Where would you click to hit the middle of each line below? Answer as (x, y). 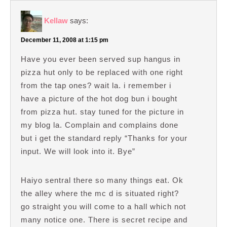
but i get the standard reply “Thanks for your (104, 138)
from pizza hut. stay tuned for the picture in (102, 111)
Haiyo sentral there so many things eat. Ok (102, 180)
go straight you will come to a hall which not (103, 206)
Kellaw (56, 21)
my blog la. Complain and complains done (100, 125)
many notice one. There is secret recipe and (104, 219)
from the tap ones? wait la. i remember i (96, 85)
